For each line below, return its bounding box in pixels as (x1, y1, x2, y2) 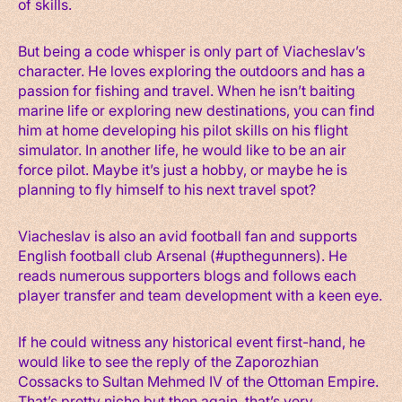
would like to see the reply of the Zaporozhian (18, 351, 319, 371)
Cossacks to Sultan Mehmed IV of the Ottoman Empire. (18, 371, 379, 390)
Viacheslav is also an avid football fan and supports (18, 225, 357, 245)
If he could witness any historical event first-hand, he (18, 331, 365, 351)
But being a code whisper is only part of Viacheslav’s (18, 40, 365, 60)
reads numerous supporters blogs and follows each (18, 265, 356, 284)
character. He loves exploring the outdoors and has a (18, 60, 365, 80)
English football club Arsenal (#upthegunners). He (18, 245, 347, 265)
